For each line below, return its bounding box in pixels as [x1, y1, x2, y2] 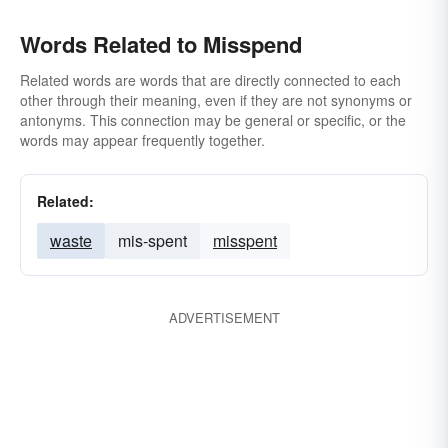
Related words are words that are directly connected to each [20, 70, 401, 90]
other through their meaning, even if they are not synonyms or [20, 90, 412, 110]
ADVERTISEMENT [168, 308, 280, 327]
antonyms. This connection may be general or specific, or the [20, 110, 406, 130]
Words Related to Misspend [20, 28, 302, 60]
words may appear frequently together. [20, 130, 265, 150]
